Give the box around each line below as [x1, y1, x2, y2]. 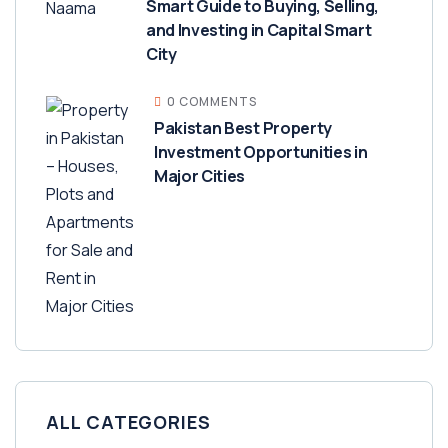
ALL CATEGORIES [46, 410, 211, 434]
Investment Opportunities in [154, 141, 368, 163]
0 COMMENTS [167, 93, 257, 110]
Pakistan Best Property [154, 117, 332, 139]
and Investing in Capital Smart [146, 19, 372, 41]
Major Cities [154, 165, 246, 187]
